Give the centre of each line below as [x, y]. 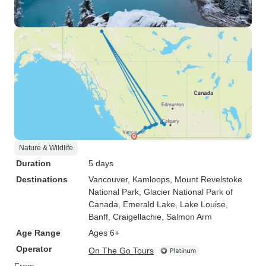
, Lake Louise [200, 204]
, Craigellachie [135, 217]
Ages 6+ [104, 233]
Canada [103, 204]
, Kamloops [149, 179]
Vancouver [108, 179]
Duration [34, 163]
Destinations [42, 179]
